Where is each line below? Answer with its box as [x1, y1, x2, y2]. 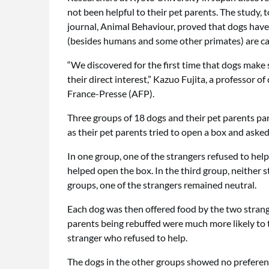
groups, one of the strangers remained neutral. [67, 179, 256, 190]
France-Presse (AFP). [67, 88, 154, 99]
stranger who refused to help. [67, 232, 187, 243]
